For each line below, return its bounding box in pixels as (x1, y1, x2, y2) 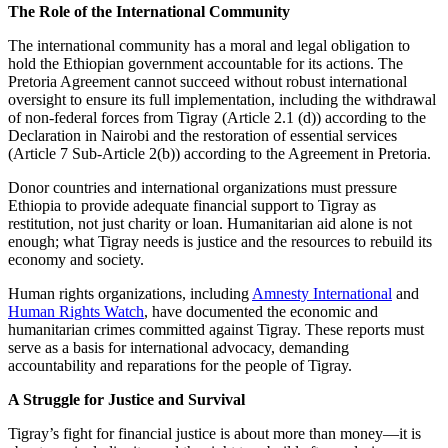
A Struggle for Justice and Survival (8, 390, 245, 408)
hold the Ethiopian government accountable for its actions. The (8, 54, 403, 72)
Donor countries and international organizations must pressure (8, 178, 397, 196)
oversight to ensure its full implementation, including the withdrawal (8, 90, 436, 108)
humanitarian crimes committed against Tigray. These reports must (8, 320, 424, 338)
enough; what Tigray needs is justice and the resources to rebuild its (8, 232, 432, 250)
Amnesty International (252, 284, 392, 302)
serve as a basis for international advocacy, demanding (8, 338, 349, 356)
